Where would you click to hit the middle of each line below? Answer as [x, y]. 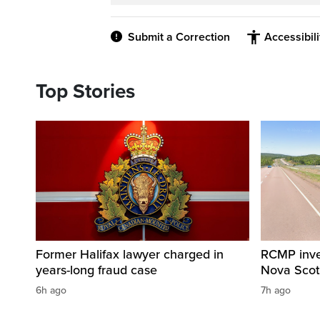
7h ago [276, 291]
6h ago [51, 291]
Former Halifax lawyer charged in [130, 255]
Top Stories [85, 92]
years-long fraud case [96, 270]
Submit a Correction [179, 37]
